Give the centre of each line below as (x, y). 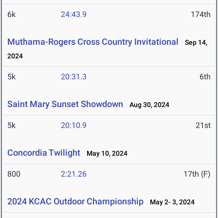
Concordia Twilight (44, 153)
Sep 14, (194, 43)
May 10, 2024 (105, 154)
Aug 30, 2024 (147, 105)
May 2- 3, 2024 (170, 202)
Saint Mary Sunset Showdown (65, 104)
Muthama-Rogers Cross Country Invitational (93, 42)
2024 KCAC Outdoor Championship (75, 201)
